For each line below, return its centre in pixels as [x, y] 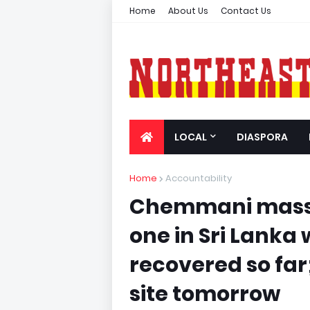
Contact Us [246, 11]
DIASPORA [262, 137]
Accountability [199, 178]
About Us [188, 11]
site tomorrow [205, 294]
